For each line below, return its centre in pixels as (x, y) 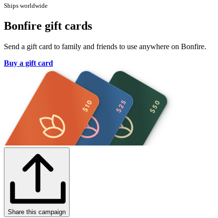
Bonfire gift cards (48, 26)
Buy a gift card (28, 63)
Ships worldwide (26, 6)
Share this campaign (37, 212)
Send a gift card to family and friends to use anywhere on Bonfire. (105, 47)
